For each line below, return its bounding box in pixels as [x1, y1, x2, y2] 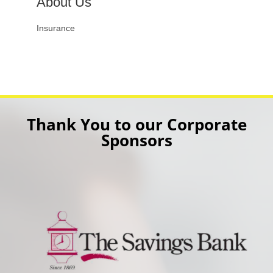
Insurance [36, 23, 75, 33]
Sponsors [101, 129, 172, 151]
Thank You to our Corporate [26, 113, 247, 135]
